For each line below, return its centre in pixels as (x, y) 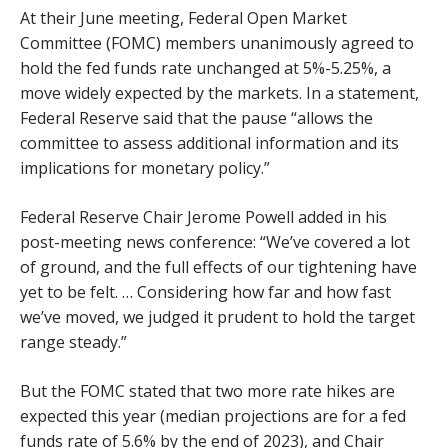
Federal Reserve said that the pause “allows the (196, 118)
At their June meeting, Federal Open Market (183, 18)
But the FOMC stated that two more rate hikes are (207, 391)
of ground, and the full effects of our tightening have (218, 267)
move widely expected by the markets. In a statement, (219, 93)
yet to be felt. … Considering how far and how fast (205, 292)
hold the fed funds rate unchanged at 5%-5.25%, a (205, 68)
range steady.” (73, 342)
